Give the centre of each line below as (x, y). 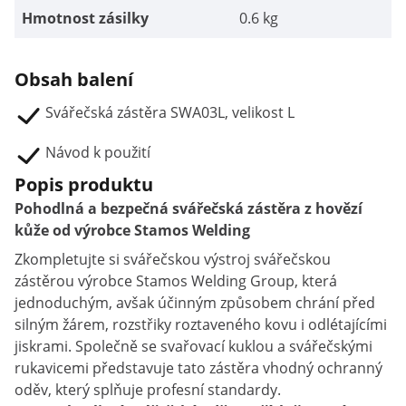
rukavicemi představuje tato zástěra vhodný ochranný (198, 368)
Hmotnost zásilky (85, 18)
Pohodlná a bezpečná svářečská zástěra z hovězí (188, 208)
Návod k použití (98, 152)
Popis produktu (84, 184)
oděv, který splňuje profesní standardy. (148, 390)
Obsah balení (74, 79)
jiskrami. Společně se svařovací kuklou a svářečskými (193, 346)
